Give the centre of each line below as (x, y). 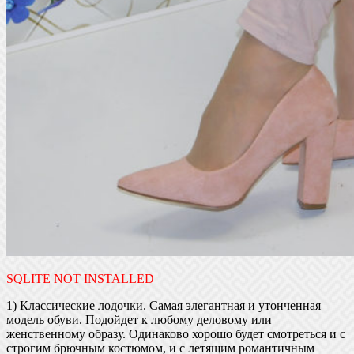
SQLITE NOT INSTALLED (80, 278)
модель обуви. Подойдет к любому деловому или (139, 319)
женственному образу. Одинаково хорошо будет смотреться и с (176, 333)
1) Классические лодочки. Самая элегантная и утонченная (164, 305)
